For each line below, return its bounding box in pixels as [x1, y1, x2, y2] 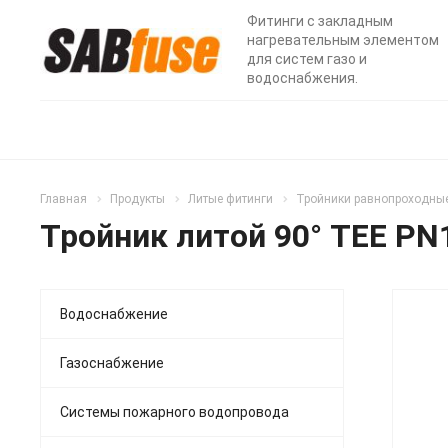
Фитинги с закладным [247, 13, 394, 29]
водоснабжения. [247, 70, 359, 86]
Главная [40, 192, 87, 206]
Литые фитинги [188, 192, 273, 206]
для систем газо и [247, 51, 368, 67]
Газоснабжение [60, 354, 164, 371]
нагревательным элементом [247, 32, 440, 48]
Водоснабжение [60, 305, 168, 322]
